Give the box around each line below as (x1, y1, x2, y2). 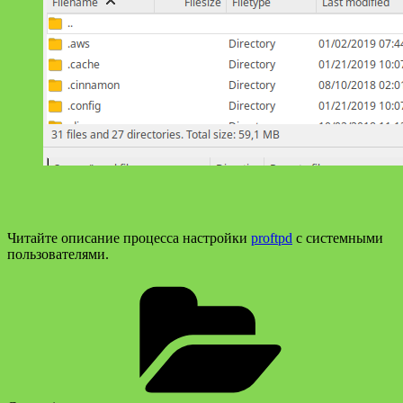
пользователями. (7, 246, 109, 262)
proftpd (251, 229, 292, 246)
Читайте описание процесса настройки (7, 229, 251, 246)
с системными (292, 229, 383, 246)
